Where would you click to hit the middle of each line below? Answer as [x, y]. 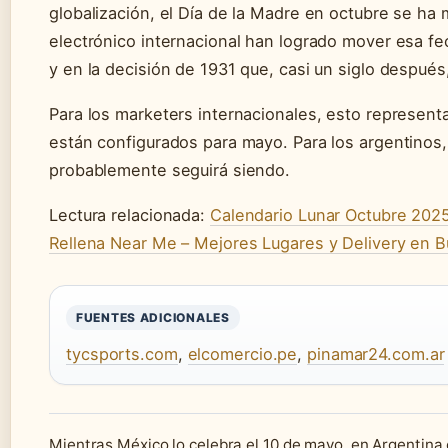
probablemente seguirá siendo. [170, 170]
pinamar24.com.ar [376, 354]
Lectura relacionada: [129, 215]
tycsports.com [122, 354]
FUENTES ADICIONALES [153, 318]
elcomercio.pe [242, 354]
